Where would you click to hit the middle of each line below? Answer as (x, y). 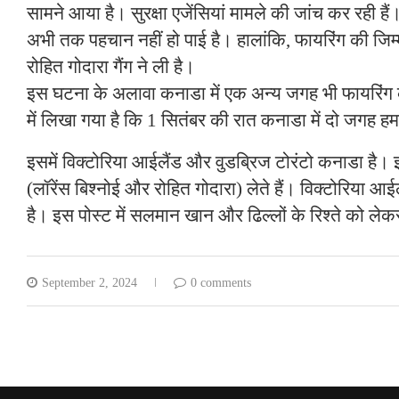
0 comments (221, 282)
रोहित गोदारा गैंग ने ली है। (111, 66)
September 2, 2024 (90, 282)
